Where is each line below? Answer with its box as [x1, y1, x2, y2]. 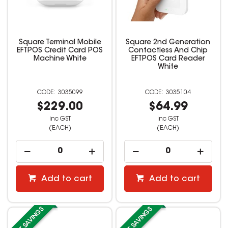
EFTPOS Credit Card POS [17, 47, 103, 55]
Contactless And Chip [128, 47, 208, 55]
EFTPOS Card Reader [131, 55, 205, 63]
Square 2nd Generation [126, 39, 211, 47]
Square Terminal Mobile [18, 39, 101, 47]
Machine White [33, 55, 87, 63]
